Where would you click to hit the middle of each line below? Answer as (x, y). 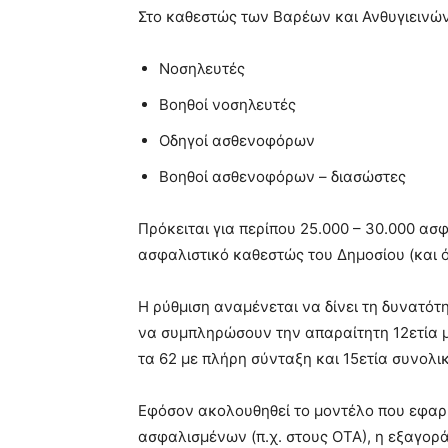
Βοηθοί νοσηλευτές (227, 104)
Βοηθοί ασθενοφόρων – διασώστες (282, 176)
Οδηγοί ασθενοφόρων (237, 140)
